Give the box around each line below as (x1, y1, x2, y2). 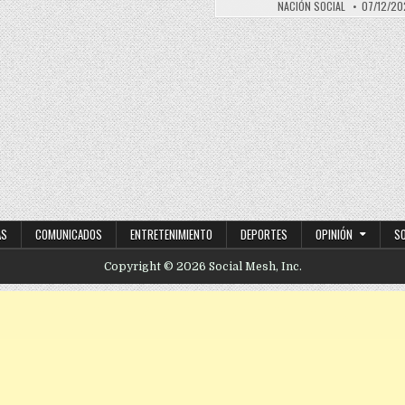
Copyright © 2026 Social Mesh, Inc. (103, 259, 302, 273)
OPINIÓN (316, 224, 353, 243)
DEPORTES (240, 224, 287, 243)
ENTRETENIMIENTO (130, 224, 212, 243)
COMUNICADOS (35, 224, 102, 243)
